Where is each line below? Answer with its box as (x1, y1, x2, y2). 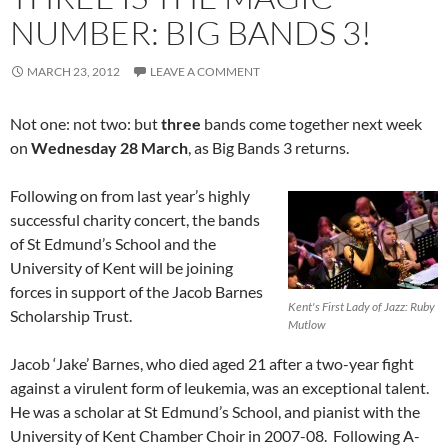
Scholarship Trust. (10, 306, 132, 326)
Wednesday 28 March (31, 138, 188, 158)
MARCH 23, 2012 (27, 64, 120, 80)
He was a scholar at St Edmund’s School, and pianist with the (10, 402, 420, 422)
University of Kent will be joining (10, 258, 233, 278)
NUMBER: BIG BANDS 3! (10, 12, 372, 54)
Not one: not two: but (10, 114, 161, 134)
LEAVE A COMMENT (150, 64, 260, 80)
